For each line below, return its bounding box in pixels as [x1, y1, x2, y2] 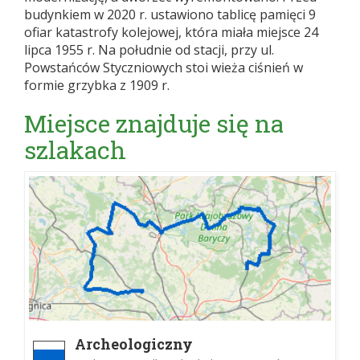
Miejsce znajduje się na [24, 108, 284, 140]
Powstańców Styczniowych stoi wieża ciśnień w [24, 59, 303, 77]
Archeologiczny [75, 334, 193, 354]
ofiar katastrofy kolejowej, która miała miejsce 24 [24, 23, 318, 42]
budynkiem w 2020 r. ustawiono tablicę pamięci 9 [24, 6, 316, 24]
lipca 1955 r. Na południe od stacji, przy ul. [24, 41, 274, 59]
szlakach [24, 134, 126, 166]
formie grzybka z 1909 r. [24, 76, 170, 95]
